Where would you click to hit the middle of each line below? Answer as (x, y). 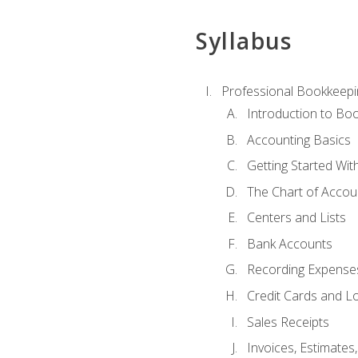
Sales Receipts (288, 322)
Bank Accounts (289, 243)
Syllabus (244, 40)
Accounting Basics (298, 139)
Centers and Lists (296, 218)
